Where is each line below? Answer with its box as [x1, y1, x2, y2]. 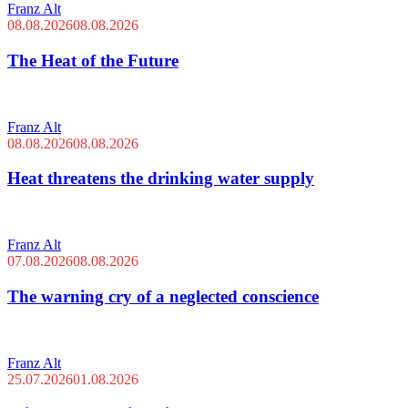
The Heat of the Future [7, 50, 178, 70]
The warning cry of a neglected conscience [7, 286, 319, 306]
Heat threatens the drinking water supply [7, 168, 314, 189]
